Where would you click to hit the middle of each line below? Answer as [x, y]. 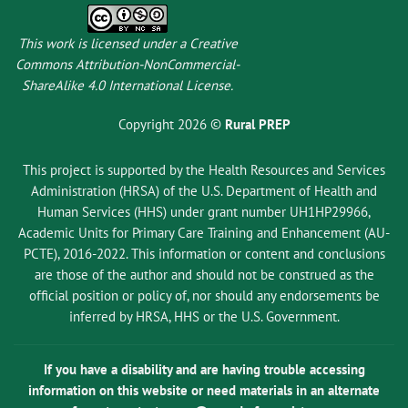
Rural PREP [257, 124]
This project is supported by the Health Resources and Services [204, 169]
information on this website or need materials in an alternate [204, 391]
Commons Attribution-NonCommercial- [128, 65]
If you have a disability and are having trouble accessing [204, 370]
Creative [213, 44]
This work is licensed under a [103, 44]
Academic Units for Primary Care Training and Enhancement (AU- [204, 232]
